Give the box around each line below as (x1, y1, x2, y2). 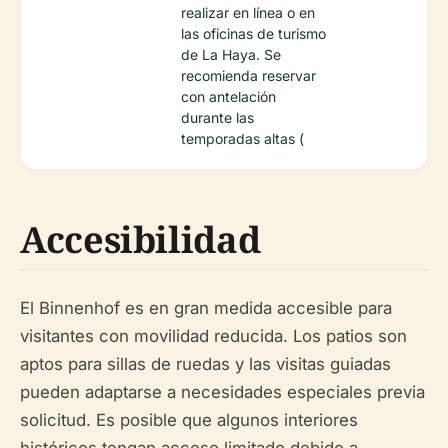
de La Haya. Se (181, 46, 281, 64)
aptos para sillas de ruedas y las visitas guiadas (20, 354, 391, 375)
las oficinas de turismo (181, 25, 326, 43)
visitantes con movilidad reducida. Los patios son (20, 326, 407, 347)
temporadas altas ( (181, 130, 304, 148)
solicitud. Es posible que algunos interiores (20, 410, 358, 431)
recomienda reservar (181, 67, 316, 85)
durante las (181, 109, 254, 127)
